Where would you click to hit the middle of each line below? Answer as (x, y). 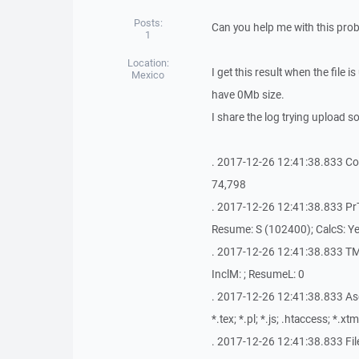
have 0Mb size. (248, 95)
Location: (148, 63)
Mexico (148, 75)
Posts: (148, 23)
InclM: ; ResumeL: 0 (258, 274)
